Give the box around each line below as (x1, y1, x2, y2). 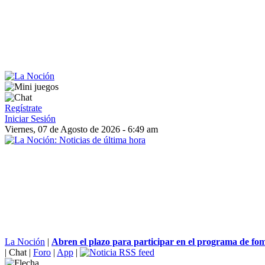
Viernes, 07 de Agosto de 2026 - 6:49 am (5, 124, 158, 134)
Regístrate (5, 103, 42, 113)
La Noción (5, 237, 45, 247)
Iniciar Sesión (5, 114, 56, 124)
